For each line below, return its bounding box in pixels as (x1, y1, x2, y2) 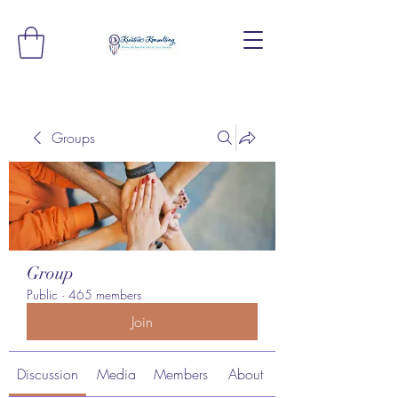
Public (27, 285, 58, 303)
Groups (52, 127, 95, 147)
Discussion (17, 363, 78, 384)
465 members (68, 285, 141, 303)
